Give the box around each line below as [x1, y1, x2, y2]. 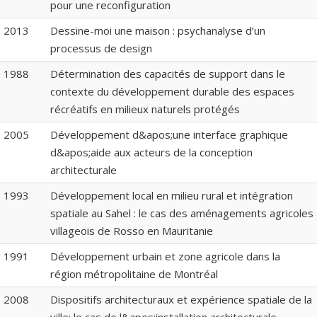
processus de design [50, 41, 152, 56]
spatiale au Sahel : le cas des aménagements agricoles [50, 206, 313, 221]
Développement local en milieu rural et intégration [50, 188, 293, 203]
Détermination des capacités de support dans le [50, 67, 285, 81]
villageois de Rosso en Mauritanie [50, 224, 213, 238]
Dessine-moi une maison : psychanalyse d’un [50, 23, 265, 38]
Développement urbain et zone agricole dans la [50, 249, 280, 264]
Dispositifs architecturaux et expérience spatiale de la [50, 292, 312, 307]
